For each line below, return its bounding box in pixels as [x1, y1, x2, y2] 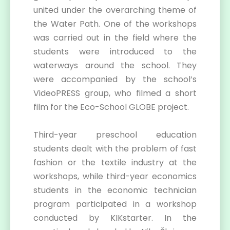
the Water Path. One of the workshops [33, 18, 197, 30]
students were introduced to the [33, 46, 197, 57]
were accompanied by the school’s [33, 73, 197, 85]
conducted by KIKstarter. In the [33, 212, 197, 224]
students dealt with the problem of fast [33, 143, 197, 155]
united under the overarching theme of [33, 4, 197, 16]
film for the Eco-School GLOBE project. [33, 101, 189, 113]
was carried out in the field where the [33, 32, 197, 44]
